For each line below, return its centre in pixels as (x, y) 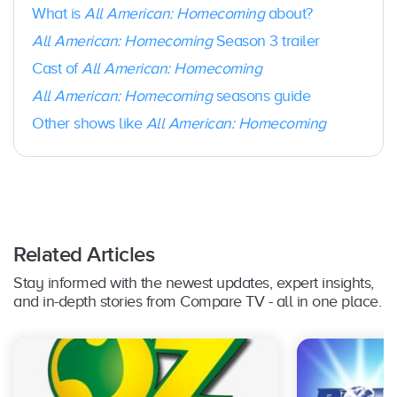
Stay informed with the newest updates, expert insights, (194, 282)
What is (58, 13)
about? (290, 13)
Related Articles (84, 254)
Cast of (57, 68)
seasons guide (261, 95)
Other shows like (89, 123)
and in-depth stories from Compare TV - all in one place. (197, 301)
